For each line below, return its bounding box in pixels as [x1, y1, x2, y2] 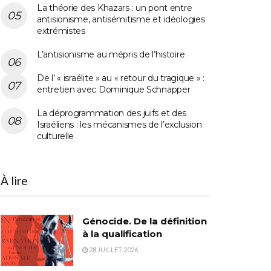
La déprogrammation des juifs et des [37, 107, 187, 119]
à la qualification [82, 227, 162, 240]
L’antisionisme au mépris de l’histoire [37, 48, 185, 60]
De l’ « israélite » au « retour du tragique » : [37, 72, 204, 83]
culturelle [37, 130, 74, 142]
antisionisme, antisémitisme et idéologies [37, 13, 205, 25]
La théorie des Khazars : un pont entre [37, 2, 192, 13]
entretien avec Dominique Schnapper [37, 83, 191, 95]
